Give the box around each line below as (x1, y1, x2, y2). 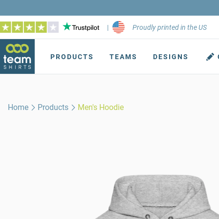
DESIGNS (153, 53, 189, 61)
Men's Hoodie (78, 103, 124, 112)
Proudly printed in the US (132, 23, 207, 31)
